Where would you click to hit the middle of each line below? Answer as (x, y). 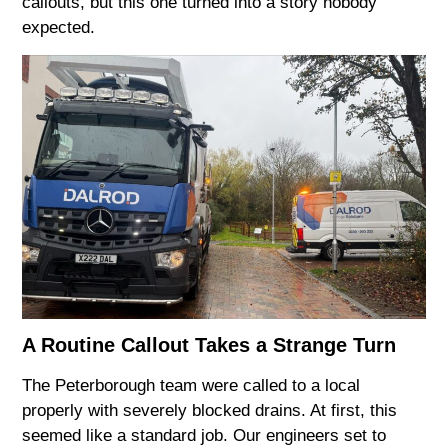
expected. (59, 28)
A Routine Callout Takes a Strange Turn (209, 345)
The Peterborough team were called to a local (191, 386)
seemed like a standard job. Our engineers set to (204, 436)
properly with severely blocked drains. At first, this (210, 411)
